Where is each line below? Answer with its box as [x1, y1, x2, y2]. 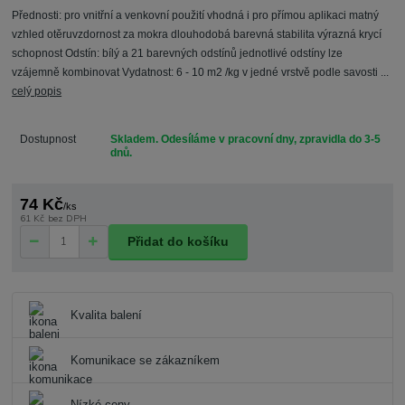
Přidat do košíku [127, 233, 229, 249]
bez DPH [47, 211, 87, 225]
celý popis [12, 85, 62, 99]
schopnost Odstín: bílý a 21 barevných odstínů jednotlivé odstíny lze [12, 47, 344, 61]
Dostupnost [19, 133, 76, 146]
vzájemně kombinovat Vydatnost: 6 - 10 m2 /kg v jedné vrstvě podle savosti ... [12, 66, 390, 80]
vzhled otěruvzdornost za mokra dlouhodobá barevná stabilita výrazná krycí [12, 28, 382, 42]
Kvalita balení [70, 308, 142, 322]
